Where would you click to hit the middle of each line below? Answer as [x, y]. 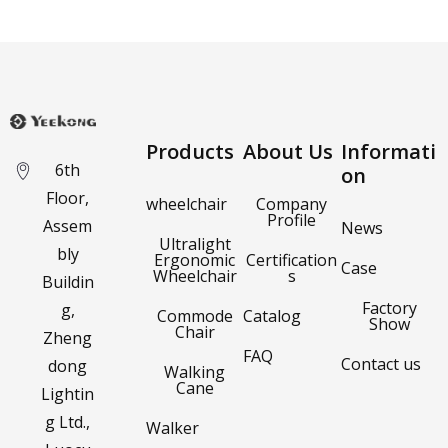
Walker [172, 427]
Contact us [380, 363]
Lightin [68, 393]
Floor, [68, 197]
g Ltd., [68, 421]
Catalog [272, 315]
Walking [195, 371]
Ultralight [194, 243]
